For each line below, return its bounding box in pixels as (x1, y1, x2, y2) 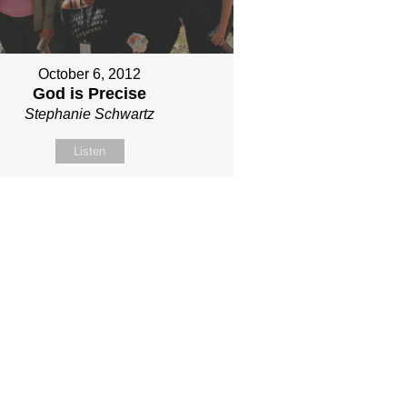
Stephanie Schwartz (25, 106, 155, 123)
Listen (74, 144, 106, 159)
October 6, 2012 (38, 66, 142, 83)
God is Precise (33, 84, 147, 104)
